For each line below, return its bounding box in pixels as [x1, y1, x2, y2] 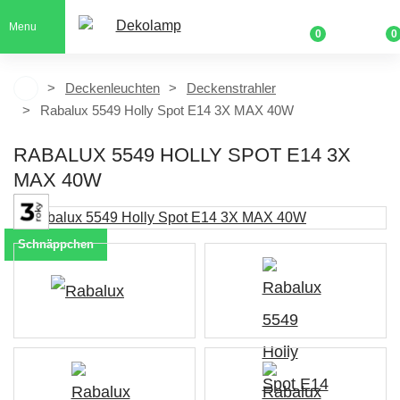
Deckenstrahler [187, 80, 276, 96]
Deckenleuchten [65, 80, 160, 96]
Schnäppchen [18, 237, 94, 251]
